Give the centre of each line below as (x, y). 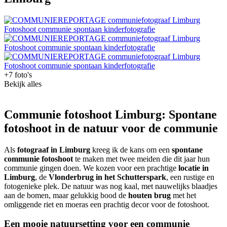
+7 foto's (18, 74)
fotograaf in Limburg (54, 149)
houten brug (149, 195)
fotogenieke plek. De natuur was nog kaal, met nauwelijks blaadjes (111, 186)
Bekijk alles (23, 84)
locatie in (194, 168)
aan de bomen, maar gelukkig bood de (66, 195)
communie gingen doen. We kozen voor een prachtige (91, 168)
